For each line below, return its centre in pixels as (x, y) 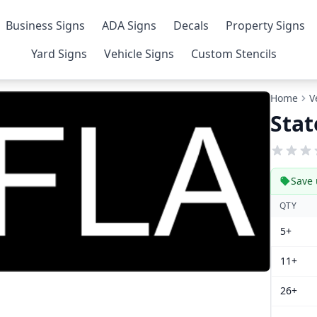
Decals (191, 25)
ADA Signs (129, 25)
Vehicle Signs (139, 54)
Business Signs (46, 25)
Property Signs (266, 25)
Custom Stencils (234, 54)
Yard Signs (59, 54)
